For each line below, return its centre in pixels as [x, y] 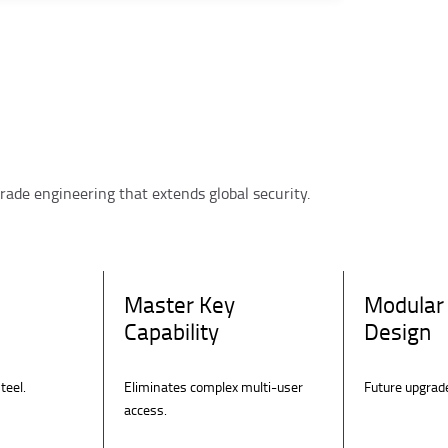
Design [397, 330]
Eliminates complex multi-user [213, 386]
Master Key [179, 303]
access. [145, 409]
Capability [171, 330]
